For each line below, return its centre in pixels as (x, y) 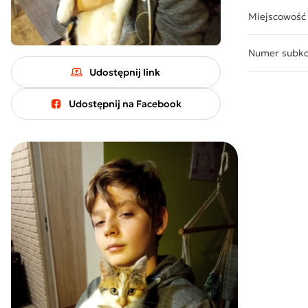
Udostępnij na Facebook (125, 104)
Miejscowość (277, 16)
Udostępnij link (125, 72)
